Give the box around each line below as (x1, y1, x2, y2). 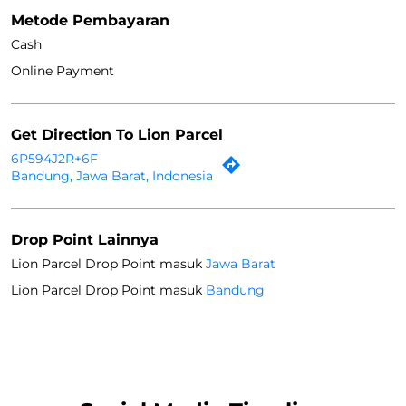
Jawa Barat (206, 68, 275, 85)
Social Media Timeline (79, 210, 327, 237)
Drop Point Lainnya (11, 43, 159, 62)
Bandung (206, 94, 265, 111)
